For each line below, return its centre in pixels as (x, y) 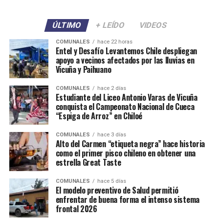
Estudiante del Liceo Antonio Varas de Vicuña (126, 97)
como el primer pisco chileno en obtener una (125, 153)
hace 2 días (111, 88)
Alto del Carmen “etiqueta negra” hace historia (130, 143)
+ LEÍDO (110, 25)
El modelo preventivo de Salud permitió (117, 190)
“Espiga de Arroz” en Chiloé (99, 116)
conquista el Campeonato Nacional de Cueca (125, 106)
